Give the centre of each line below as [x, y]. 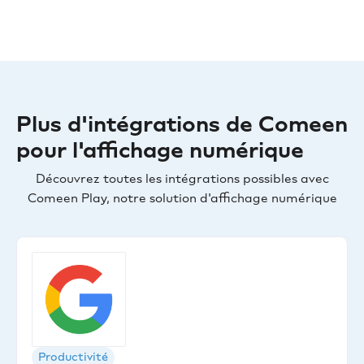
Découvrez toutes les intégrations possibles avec [182, 179]
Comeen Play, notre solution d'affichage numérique [182, 199]
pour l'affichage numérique [160, 150]
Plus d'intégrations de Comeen [182, 124]
